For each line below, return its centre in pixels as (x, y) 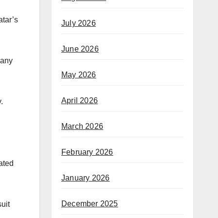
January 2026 (86, 178)
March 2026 (82, 127)
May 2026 (79, 75)
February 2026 (87, 152)
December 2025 (90, 204)
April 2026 (80, 101)
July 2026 (79, 23)
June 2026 (80, 49)
